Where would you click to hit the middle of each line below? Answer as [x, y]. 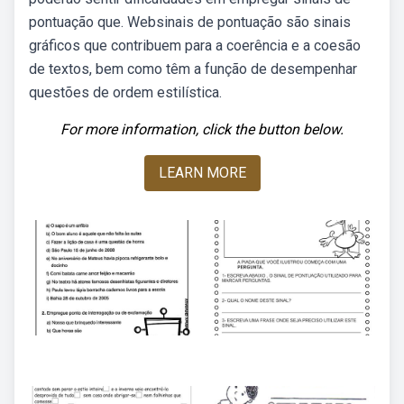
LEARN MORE [202, 173]
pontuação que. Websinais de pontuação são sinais [190, 22]
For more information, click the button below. [202, 129]
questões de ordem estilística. [125, 92]
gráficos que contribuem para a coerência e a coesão [195, 46]
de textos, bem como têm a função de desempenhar [193, 69]
